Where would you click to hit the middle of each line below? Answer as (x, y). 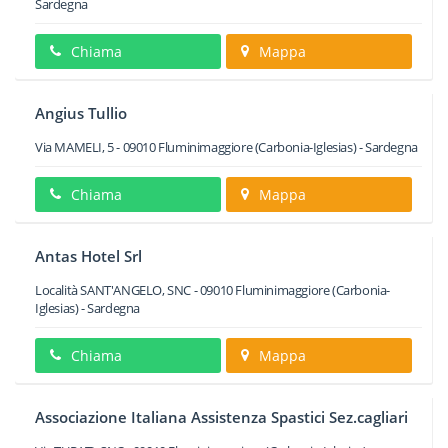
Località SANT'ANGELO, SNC (113, 290)
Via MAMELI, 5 (74, 147)
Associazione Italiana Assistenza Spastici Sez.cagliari (221, 417)
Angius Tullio (81, 113)
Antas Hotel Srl (88, 256)
